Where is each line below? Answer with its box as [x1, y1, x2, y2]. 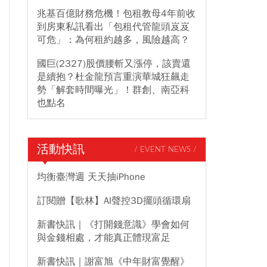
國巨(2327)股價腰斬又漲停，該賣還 [37, 58, 191, 70]
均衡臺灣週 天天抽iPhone [37, 171, 145, 183]
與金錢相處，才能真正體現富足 [37, 232, 170, 244]
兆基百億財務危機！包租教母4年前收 [37, 8, 195, 20]
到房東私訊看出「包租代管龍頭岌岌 [37, 21, 190, 33]
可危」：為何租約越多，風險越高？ [37, 34, 190, 46]
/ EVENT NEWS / [134, 145, 197, 154]
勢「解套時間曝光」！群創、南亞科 [37, 84, 190, 96]
